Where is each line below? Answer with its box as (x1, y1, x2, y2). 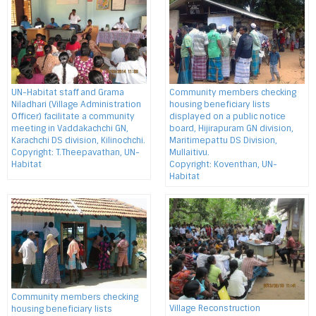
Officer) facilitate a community (11, 111, 135, 122)
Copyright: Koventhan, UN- (169, 159, 277, 170)
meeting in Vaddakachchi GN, (11, 123, 128, 134)
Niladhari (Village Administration (11, 99, 141, 110)
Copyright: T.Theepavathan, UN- (11, 147, 140, 158)
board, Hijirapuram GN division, (169, 123, 293, 134)
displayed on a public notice (169, 111, 286, 122)
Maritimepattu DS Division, (169, 135, 277, 146)
